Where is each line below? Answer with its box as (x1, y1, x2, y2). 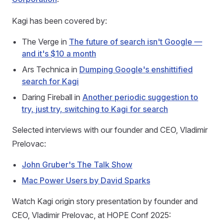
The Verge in (22, 37, 69, 47)
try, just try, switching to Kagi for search (22, 104, 168, 114)
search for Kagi (22, 76, 79, 86)
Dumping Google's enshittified (79, 64, 193, 74)
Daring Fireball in (22, 92, 82, 102)
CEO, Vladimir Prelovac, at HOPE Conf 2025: (12, 210, 171, 220)
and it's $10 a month (22, 49, 96, 58)
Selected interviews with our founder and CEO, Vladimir (12, 125, 208, 135)
